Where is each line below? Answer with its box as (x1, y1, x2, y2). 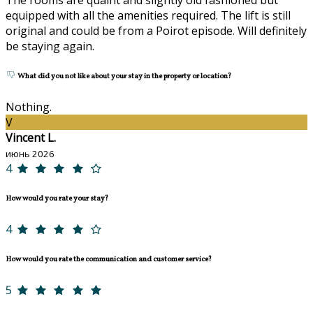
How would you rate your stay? (6, 193, 108, 204)
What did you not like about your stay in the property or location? (16, 71, 231, 82)
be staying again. (6, 38, 94, 54)
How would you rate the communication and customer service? (6, 254, 212, 265)
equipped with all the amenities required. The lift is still (6, 7, 291, 23)
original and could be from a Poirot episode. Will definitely (6, 22, 307, 38)
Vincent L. (6, 129, 56, 145)
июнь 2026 (6, 147, 54, 160)
